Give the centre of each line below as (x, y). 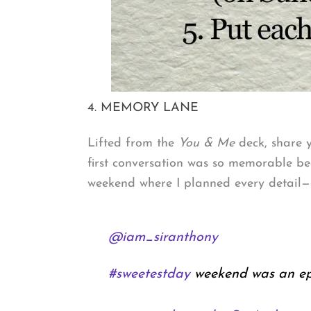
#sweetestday (149, 275)
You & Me (207, 143)
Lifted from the (133, 143)
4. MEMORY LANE (143, 108)
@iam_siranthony (163, 238)
